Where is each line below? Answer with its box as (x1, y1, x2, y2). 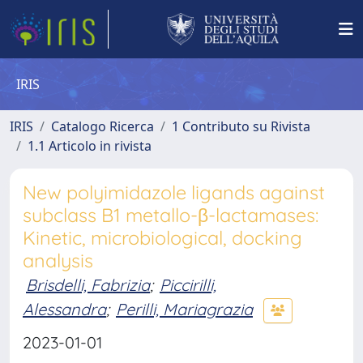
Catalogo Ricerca (51, 117, 154, 135)
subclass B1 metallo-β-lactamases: (23, 203, 318, 227)
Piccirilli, (160, 275, 216, 295)
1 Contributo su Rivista (172, 117, 310, 135)
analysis (23, 249, 93, 272)
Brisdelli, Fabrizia (26, 275, 150, 295)
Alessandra (23, 298, 106, 319)
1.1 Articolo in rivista (28, 137, 152, 155)
